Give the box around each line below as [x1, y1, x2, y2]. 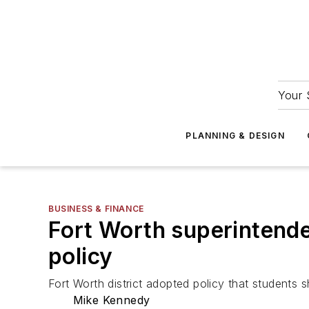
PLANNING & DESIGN [186, 130, 285, 141]
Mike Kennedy [72, 293, 150, 307]
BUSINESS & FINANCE [48, 203, 144, 214]
